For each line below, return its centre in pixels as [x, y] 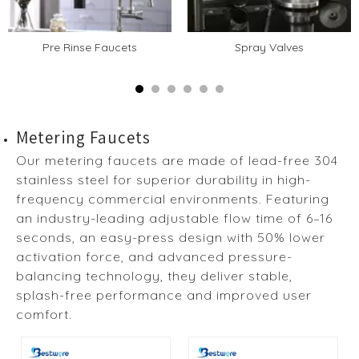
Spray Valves [269, 47]
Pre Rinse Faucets [90, 47]
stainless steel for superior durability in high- [163, 179]
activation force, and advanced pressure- [154, 256]
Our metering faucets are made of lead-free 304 [177, 160]
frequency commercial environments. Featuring [173, 199]
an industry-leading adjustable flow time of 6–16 [174, 218]
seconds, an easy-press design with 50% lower [171, 237]
